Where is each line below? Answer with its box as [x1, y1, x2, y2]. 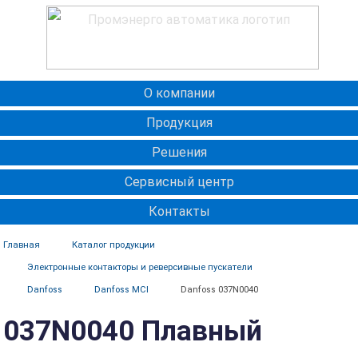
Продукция [145, 115, 213, 130]
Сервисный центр [124, 174, 234, 189]
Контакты [148, 204, 210, 219]
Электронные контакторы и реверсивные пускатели [26, 262, 253, 272]
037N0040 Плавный [3, 314, 263, 348]
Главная [2, 240, 40, 250]
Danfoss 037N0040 [180, 284, 258, 295]
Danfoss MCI [93, 284, 149, 295]
